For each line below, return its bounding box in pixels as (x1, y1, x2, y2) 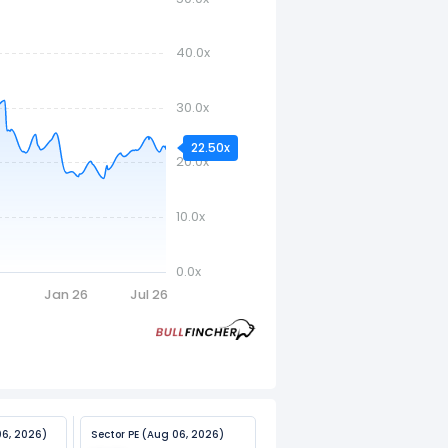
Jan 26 (44, 286, 89, 303)
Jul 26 (130, 286, 169, 303)
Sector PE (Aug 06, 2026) (91, 427, 225, 442)
